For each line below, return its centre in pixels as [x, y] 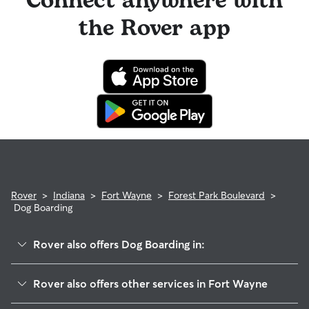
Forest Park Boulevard [217, 195]
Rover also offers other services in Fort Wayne [150, 283]
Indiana [69, 195]
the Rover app [154, 29]
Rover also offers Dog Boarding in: [119, 244]
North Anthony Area [77, 272]
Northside [55, 293]
